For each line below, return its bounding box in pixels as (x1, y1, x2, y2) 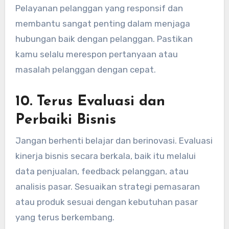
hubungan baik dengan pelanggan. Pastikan (15, 34, 193, 44)
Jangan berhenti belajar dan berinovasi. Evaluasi (15, 135, 213, 146)
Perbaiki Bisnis (15, 113, 116, 128)
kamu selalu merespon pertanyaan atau (15, 49, 178, 60)
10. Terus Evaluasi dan (15, 95, 165, 109)
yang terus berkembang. (15, 212, 114, 222)
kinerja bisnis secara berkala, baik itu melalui (15, 150, 196, 161)
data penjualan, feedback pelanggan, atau (15, 166, 189, 176)
